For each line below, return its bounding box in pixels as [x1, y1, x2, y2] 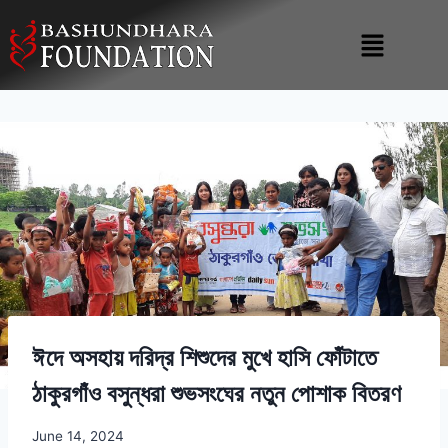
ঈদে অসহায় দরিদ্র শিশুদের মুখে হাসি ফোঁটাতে [32, 343, 377, 373]
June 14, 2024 [32, 427, 124, 444]
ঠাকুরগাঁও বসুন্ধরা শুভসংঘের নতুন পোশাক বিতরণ [32, 379, 401, 409]
